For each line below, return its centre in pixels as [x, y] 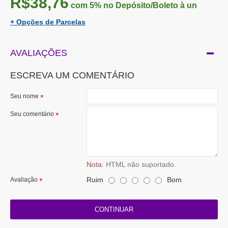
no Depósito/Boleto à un [149, 5]
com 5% [85, 5]
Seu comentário [32, 114]
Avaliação [24, 180]
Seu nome [24, 96]
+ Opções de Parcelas [48, 22]
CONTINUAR [114, 209]
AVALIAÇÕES [39, 53]
